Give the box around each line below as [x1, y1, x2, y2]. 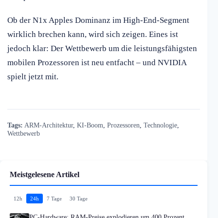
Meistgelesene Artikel [10, 170, 79, 179]
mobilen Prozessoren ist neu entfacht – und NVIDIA [7, 58, 186, 68]
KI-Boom [77, 121, 103, 129]
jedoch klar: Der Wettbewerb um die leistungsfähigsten [7, 44, 197, 54]
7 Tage [47, 196, 62, 202]
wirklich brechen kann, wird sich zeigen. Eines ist [7, 30, 178, 39]
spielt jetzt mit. [7, 72, 58, 82]
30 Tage [70, 196, 88, 202]
